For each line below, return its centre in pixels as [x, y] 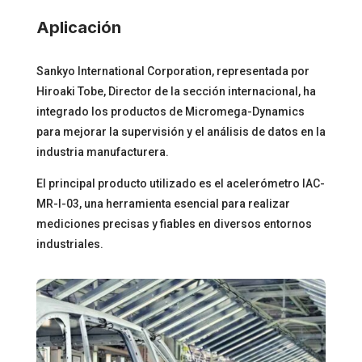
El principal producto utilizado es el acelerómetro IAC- [180, 183]
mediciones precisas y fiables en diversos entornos [174, 223]
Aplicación [78, 27]
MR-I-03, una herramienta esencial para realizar [163, 203]
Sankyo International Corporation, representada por [173, 71]
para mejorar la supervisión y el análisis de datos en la [181, 131]
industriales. [69, 244]
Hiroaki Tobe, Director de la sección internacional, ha [176, 91]
